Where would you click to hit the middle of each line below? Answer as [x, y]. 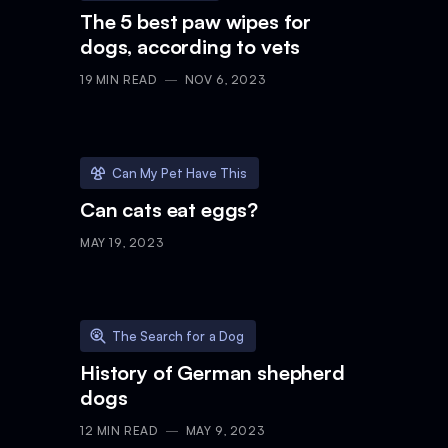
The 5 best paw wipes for [196, 22]
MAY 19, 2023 [122, 243]
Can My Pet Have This [179, 172]
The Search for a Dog [178, 335]
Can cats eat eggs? [169, 210]
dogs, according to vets [190, 47]
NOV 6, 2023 [225, 80]
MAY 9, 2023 [225, 431]
